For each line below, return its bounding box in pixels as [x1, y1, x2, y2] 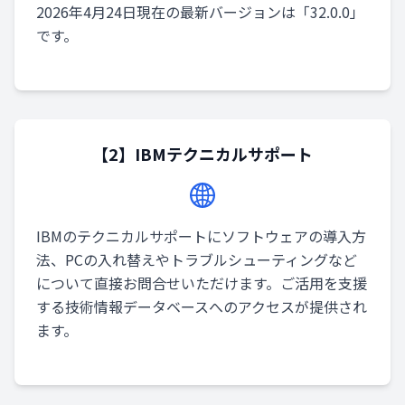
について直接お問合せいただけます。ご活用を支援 [36, 272, 367, 294]
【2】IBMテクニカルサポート [92, 142, 313, 165]
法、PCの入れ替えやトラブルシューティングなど [36, 249, 357, 270]
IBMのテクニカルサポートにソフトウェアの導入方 [36, 225, 366, 247]
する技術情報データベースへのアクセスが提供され [36, 296, 367, 317]
